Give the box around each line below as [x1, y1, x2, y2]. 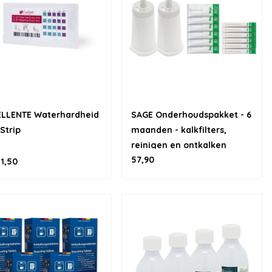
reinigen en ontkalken [131, 140, 226, 151]
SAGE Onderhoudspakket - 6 [131, 109, 251, 120]
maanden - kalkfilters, [131, 124, 226, 135]
